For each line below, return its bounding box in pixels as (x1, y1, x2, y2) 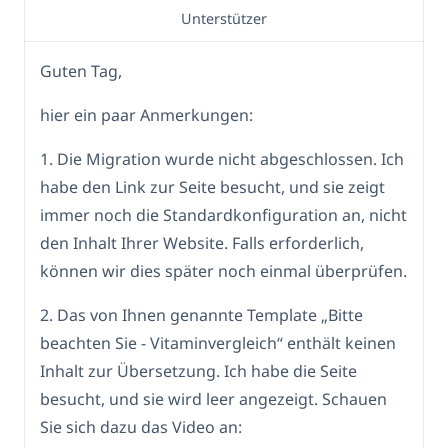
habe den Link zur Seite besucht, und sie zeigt (40, 176, 385, 199)
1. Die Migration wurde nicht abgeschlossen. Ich (40, 148, 404, 171)
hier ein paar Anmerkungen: (40, 104, 253, 127)
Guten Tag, (40, 60, 122, 83)
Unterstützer (181, 9, 267, 29)
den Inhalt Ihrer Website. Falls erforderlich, (40, 232, 364, 255)
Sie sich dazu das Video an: (40, 416, 242, 439)
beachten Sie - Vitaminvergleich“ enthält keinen (40, 332, 396, 355)
